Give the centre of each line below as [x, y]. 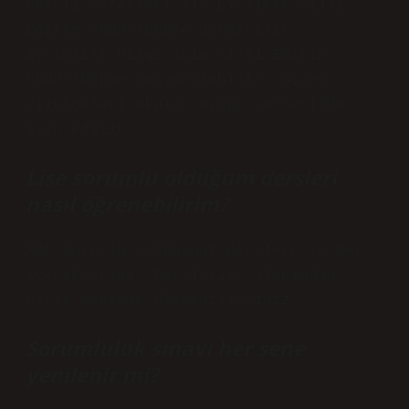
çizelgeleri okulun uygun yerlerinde [185, 105]
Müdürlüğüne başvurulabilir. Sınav [176, 80]
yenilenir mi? [92, 375]
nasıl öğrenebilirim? [127, 204]
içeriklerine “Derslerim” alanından [181, 276]
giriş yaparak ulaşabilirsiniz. [163, 300]
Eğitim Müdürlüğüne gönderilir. [163, 31]
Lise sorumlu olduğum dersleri [181, 178]
